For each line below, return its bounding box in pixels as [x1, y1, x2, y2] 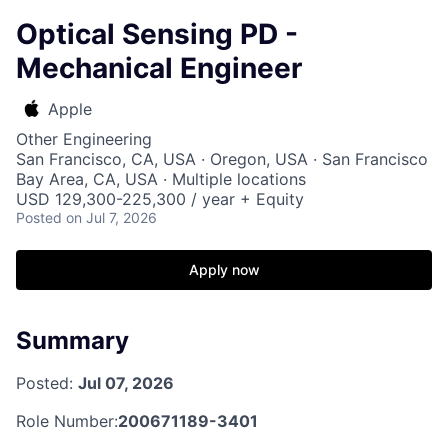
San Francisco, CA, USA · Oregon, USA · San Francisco [16, 149, 428, 169]
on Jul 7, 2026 [66, 209, 157, 226]
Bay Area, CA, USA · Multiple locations [16, 169, 306, 189]
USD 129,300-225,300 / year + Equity [16, 189, 304, 209]
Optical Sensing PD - [16, 17, 298, 51]
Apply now [188, 261, 260, 278]
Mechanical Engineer [16, 51, 302, 85]
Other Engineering [16, 129, 152, 149]
